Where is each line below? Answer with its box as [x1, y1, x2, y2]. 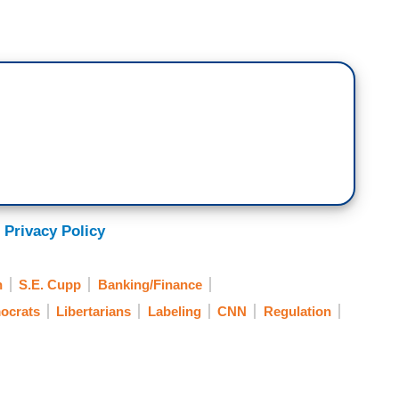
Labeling [147, 304, 201, 320]
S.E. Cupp [19, 277, 81, 293]
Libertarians [56, 304, 131, 320]
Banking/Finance [97, 277, 202, 293]
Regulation [263, 304, 331, 320]
